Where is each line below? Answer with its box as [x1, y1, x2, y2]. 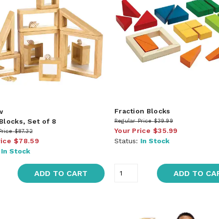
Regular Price [114, 117, 152, 124]
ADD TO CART [34, 168, 88, 178]
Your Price [114, 126, 151, 134]
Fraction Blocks [114, 107, 171, 115]
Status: [114, 136, 140, 145]
